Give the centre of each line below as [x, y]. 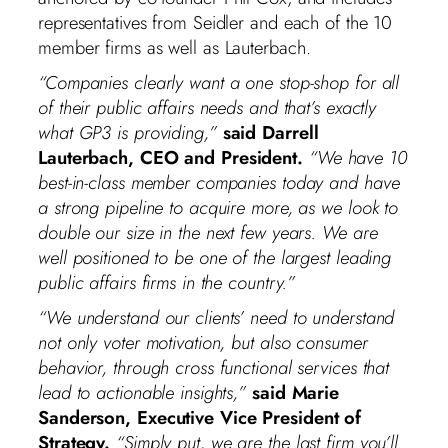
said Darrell [270, 132]
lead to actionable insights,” [142, 392]
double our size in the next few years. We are [208, 232]
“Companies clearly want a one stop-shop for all [219, 82]
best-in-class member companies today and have [219, 182]
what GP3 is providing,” [127, 132]
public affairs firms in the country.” [167, 282]
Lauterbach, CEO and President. [173, 157]
